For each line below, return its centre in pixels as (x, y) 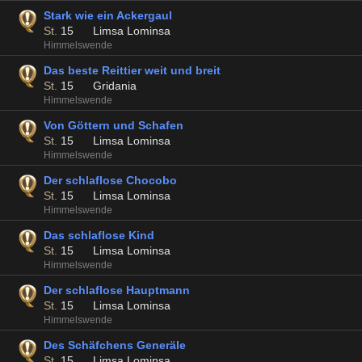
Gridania (114, 86)
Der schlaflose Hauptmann (117, 290)
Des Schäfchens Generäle (115, 345)
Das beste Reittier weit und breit (132, 70)
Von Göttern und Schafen (114, 125)
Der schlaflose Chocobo (110, 180)
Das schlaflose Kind (99, 235)
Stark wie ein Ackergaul (108, 15)
